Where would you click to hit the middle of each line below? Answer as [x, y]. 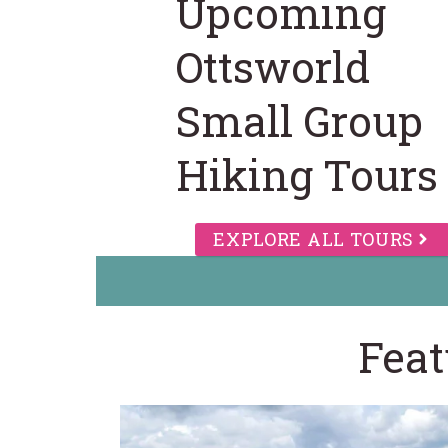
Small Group [299, 121]
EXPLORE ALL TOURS [314, 239]
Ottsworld [273, 67]
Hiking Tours [307, 175]
